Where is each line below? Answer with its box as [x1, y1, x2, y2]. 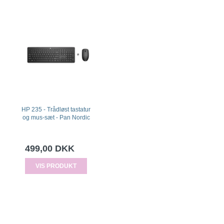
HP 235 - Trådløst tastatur [21, 105, 90, 113]
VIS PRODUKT [35, 162, 76, 170]
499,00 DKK [25, 143, 74, 153]
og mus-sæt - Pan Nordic [22, 113, 90, 121]
